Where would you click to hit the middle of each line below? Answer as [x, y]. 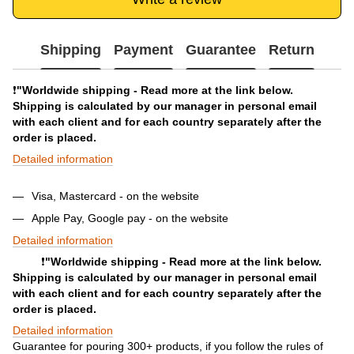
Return [291, 50]
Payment [143, 50]
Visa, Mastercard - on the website [115, 196]
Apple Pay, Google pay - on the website [130, 218]
